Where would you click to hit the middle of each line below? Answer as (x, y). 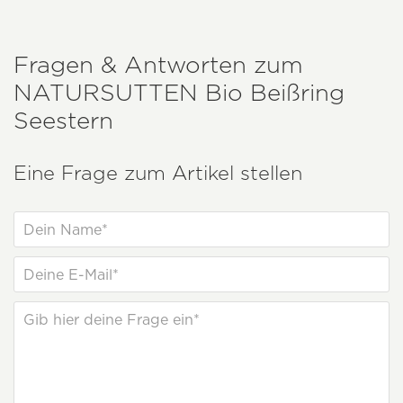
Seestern (63, 121)
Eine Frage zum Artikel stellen (158, 173)
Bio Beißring (271, 93)
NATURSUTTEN (106, 93)
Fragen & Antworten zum (158, 65)
